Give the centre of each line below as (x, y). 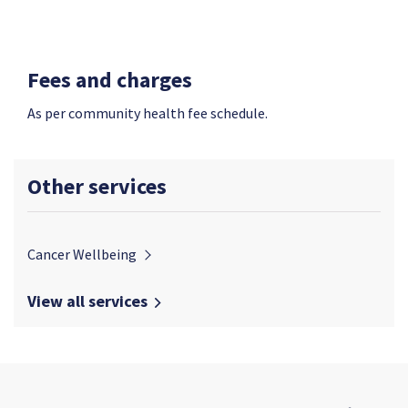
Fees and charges (110, 80)
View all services (87, 301)
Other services (97, 186)
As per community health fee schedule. (148, 113)
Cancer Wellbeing (82, 254)
